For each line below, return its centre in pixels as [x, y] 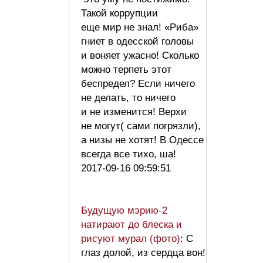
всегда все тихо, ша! [131, 154]
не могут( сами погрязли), [141, 126]
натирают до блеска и [131, 224]
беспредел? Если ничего [138, 83]
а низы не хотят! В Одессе [142, 140]
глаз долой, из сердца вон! [143, 252]
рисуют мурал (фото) [131, 238]
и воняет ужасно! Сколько [140, 55]
